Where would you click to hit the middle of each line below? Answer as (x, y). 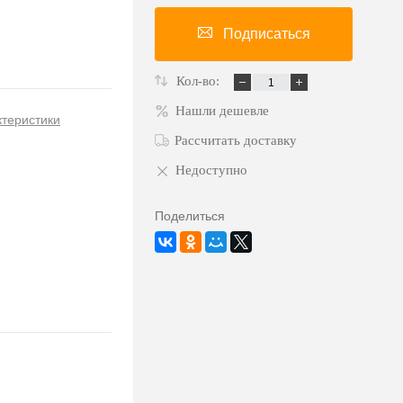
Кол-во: (200, 81)
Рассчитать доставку (236, 141)
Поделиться (190, 216)
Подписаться (266, 34)
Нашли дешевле (222, 111)
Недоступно (211, 170)
